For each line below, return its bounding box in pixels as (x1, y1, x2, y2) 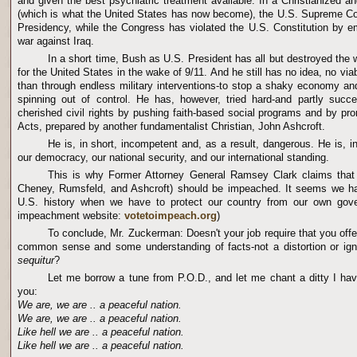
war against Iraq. (18, 35, 94, 47)
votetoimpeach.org (124, 210, 217, 222)
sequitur (18, 254, 54, 266)
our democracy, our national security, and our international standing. (18, 151, 329, 163)
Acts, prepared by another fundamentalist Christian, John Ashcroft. (18, 120, 325, 132)
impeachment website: (18, 210, 124, 222)
